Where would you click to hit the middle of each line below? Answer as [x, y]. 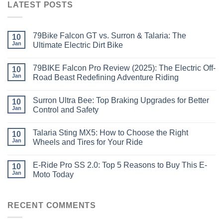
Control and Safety [66, 110]
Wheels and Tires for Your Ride [88, 142]
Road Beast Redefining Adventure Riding [106, 77]
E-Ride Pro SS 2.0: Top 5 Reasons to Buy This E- [120, 165]
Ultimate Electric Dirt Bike [78, 45]
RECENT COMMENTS [52, 205]
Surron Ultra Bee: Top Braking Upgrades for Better [121, 100]
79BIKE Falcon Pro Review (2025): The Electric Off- [124, 68]
